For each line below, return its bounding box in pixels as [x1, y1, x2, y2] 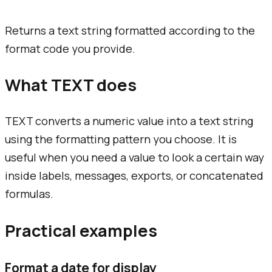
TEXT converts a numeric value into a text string [5, 114, 253, 129]
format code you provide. [5, 41, 135, 56]
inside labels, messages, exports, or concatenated [5, 168, 263, 183]
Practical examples [5, 219, 157, 242]
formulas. [5, 186, 53, 202]
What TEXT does [5, 73, 137, 96]
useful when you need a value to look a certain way [5, 150, 264, 165]
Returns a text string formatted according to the [5, 22, 255, 38]
